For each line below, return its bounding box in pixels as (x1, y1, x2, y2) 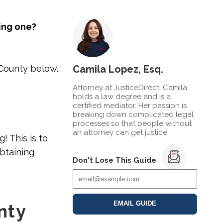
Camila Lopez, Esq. (73, 63, 163, 75)
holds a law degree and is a (73, 92, 171, 101)
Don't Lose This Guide (73, 156, 156, 165)
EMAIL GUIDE (113, 200, 156, 208)
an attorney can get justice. (73, 127, 169, 137)
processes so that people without (73, 118, 192, 128)
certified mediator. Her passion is (73, 101, 187, 110)
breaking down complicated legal (73, 110, 194, 119)
